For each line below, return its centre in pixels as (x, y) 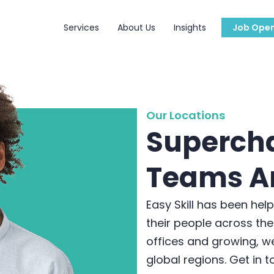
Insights (190, 28)
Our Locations (186, 115)
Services (81, 28)
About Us (136, 28)
